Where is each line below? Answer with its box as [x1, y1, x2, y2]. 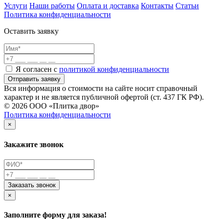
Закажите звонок [4, 140, 64, 149]
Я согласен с [16, 65, 59, 74]
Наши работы [29, 1, 75, 10]
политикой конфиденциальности [59, 65, 169, 74]
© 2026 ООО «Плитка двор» [4, 102, 99, 110]
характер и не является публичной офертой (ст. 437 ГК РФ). [4, 93, 204, 102]
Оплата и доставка [77, 1, 139, 10]
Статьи [175, 1, 199, 10]
